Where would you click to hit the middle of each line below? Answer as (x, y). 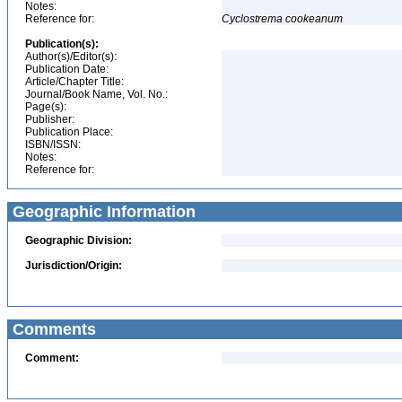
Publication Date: (67, 69)
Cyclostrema (252, 19)
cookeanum (314, 19)
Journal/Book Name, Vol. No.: (96, 94)
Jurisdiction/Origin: (74, 266)
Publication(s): (62, 44)
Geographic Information (102, 212)
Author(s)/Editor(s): (71, 57)
